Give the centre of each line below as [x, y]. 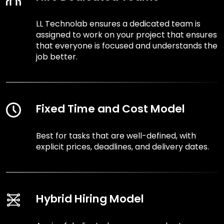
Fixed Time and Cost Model [110, 109]
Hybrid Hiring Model [90, 199]
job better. [57, 57]
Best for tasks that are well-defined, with [116, 136]
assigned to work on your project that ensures [126, 35]
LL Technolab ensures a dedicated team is [118, 24]
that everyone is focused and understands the [127, 46]
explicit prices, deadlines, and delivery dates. [122, 147]
